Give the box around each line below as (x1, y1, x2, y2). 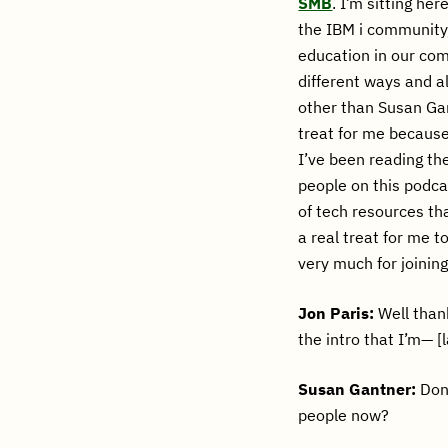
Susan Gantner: (298, 379, 417, 399)
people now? (298, 405, 390, 425)
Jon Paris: (298, 303, 375, 323)
